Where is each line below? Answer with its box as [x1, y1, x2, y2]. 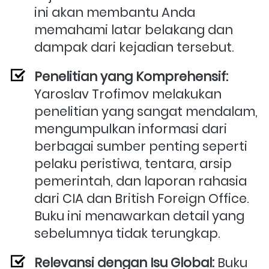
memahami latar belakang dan [34, 21, 233, 39]
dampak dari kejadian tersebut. [34, 38, 234, 56]
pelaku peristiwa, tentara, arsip [34, 155, 232, 173]
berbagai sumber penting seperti [34, 138, 247, 156]
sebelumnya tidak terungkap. [34, 225, 220, 243]
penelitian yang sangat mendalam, [34, 103, 258, 121]
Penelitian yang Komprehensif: [34, 68, 228, 86]
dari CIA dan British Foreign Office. [34, 190, 249, 208]
